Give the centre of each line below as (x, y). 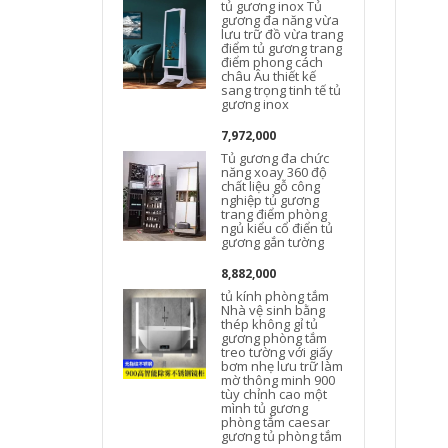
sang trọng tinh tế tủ (281, 90)
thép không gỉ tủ (270, 324)
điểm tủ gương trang (282, 48)
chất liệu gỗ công (271, 186)
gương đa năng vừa (280, 20)
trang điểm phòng (274, 214)
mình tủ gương (265, 408)
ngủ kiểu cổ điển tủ (277, 228)
